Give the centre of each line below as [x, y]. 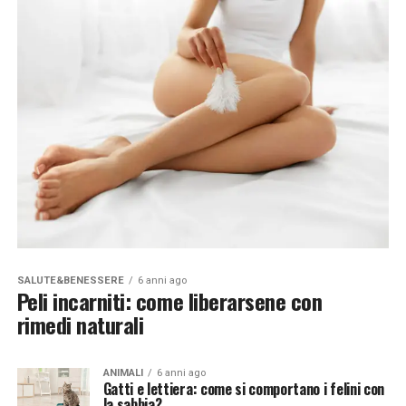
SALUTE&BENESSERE [70, 281]
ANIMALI [123, 373]
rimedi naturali [80, 325]
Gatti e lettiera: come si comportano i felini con [243, 389]
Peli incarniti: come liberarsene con [169, 301]
